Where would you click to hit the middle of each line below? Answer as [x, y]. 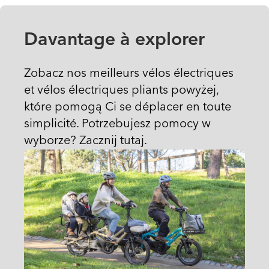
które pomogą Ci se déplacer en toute [128, 108]
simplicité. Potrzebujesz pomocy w [117, 125]
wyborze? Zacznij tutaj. [86, 141]
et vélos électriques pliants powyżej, [121, 91]
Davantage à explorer [114, 41]
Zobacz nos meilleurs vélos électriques [129, 74]
